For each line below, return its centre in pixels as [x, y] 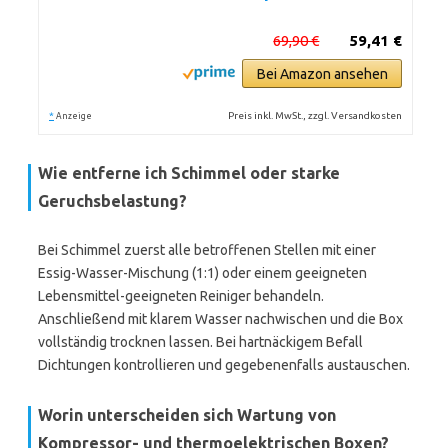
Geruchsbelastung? [112, 201]
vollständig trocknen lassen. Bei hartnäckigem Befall [200, 342]
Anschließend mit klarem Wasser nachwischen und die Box [220, 319]
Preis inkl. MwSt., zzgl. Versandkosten [315, 115]
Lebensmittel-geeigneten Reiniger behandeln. [181, 296]
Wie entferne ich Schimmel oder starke [189, 173]
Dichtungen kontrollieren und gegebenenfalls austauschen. [224, 365]
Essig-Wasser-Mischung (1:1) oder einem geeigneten [202, 273]
